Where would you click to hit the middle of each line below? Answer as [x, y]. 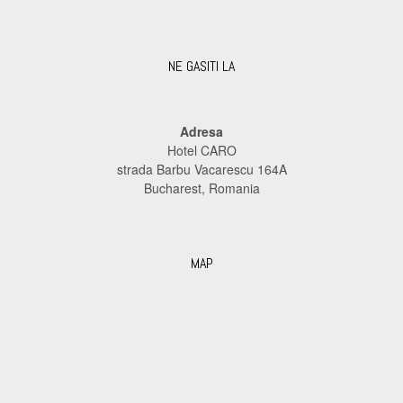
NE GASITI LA [201, 66]
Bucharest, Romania [201, 188]
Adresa [201, 131]
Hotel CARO [201, 150]
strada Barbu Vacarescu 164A [201, 169]
